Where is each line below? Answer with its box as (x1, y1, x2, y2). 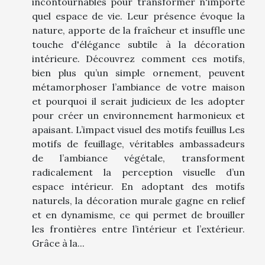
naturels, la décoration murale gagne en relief (32, 195, 245, 207)
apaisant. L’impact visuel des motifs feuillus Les (32, 124, 245, 136)
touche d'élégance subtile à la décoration (32, 38, 245, 51)
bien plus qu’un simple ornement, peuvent (32, 67, 245, 79)
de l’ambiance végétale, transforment (32, 152, 245, 164)
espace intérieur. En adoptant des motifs (32, 180, 245, 193)
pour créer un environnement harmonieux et (32, 109, 245, 122)
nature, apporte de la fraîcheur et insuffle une (32, 24, 245, 37)
